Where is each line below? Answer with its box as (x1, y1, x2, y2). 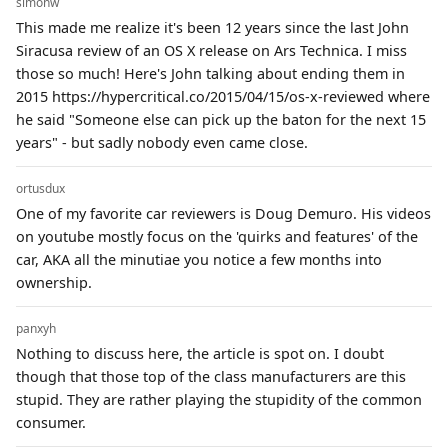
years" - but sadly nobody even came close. (16, 132, 308, 152)
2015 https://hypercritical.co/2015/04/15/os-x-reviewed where (16, 86, 430, 106)
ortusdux (16, 179, 65, 197)
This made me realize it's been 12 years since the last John (16, 17, 409, 37)
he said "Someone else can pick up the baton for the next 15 (16, 109, 426, 129)
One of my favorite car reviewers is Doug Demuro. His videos (16, 203, 431, 223)
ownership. (16, 272, 92, 292)
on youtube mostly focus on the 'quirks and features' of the (16, 226, 418, 246)
